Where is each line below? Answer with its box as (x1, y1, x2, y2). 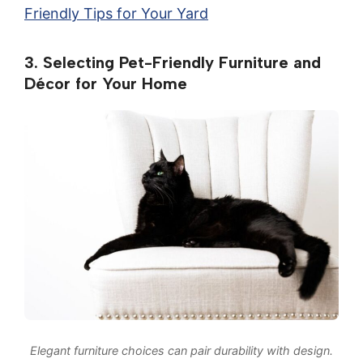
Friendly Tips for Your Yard (24, 4, 208, 22)
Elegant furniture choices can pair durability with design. (30, 343, 333, 357)
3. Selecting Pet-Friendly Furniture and (24, 53, 321, 73)
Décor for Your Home (24, 74, 187, 94)
